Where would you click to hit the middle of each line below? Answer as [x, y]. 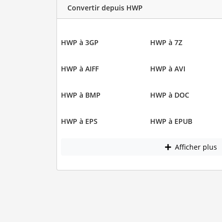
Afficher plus [195, 147]
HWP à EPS [79, 121]
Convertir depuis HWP [105, 8]
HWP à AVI [168, 68]
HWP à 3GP [80, 42]
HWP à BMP [81, 95]
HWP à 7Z [166, 42]
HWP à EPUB [171, 121]
